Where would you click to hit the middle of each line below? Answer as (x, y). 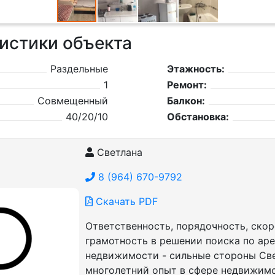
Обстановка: (198, 117)
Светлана (118, 152)
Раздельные (79, 69)
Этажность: (196, 69)
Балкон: (186, 101)
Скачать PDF (125, 201)
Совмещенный (72, 101)
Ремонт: (187, 85)
